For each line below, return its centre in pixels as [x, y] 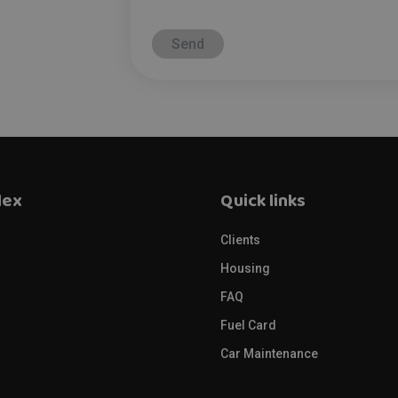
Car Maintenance [269, 354]
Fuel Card [248, 325]
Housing [245, 268]
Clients [240, 240]
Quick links [263, 203]
